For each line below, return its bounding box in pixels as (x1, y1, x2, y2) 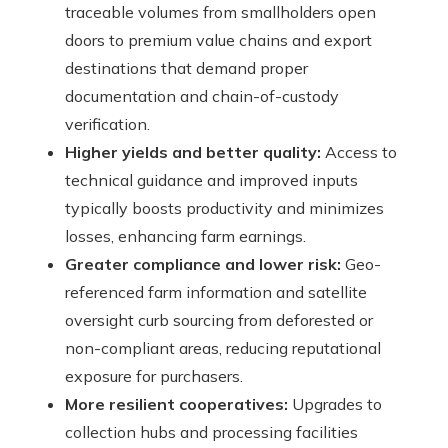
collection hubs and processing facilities (65, 421, 358, 442)
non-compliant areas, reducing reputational (65, 337, 381, 358)
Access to (321, 141, 397, 162)
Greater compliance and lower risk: (65, 253, 341, 274)
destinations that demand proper (65, 57, 308, 78)
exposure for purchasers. (65, 365, 243, 386)
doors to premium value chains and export (65, 29, 372, 50)
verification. (65, 113, 150, 134)
